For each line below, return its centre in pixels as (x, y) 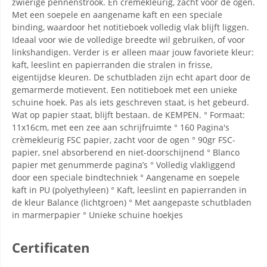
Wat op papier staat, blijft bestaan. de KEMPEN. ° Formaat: (128, 115)
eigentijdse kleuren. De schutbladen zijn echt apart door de (131, 77)
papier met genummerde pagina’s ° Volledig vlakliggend (124, 165)
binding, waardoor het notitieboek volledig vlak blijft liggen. (131, 27)
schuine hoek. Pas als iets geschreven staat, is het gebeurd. (131, 102)
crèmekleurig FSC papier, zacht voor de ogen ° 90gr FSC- (124, 140)
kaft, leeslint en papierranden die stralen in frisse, (112, 65)
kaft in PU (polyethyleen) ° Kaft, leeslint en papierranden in (129, 190)
